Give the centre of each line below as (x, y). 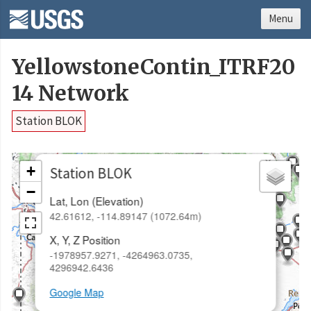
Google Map (77, 293)
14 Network (70, 94)
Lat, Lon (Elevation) (96, 200)
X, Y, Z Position (85, 240)
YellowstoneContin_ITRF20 (153, 67)
